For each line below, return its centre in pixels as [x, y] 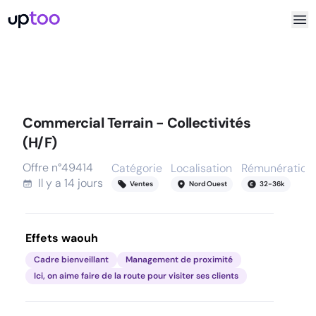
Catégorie [137, 168]
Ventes [141, 184]
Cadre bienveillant [71, 260]
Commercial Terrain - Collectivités [136, 123]
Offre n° [42, 168]
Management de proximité [179, 260]
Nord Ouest [208, 184]
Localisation [201, 168]
